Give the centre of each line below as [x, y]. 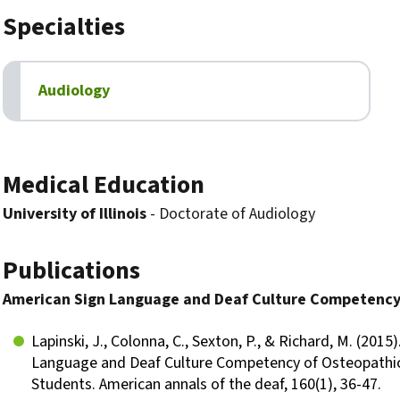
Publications [71, 271]
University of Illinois [75, 214]
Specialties [64, 27]
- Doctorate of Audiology [231, 214]
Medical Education [104, 185]
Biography [59, 168]
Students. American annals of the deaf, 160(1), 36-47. [206, 384]
